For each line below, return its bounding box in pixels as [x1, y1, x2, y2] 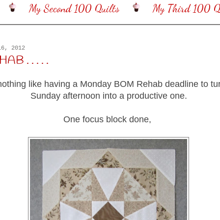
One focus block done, [63, 114, 154, 124]
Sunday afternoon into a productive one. [30, 90, 187, 101]
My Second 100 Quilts [28, 2, 119, 15]
